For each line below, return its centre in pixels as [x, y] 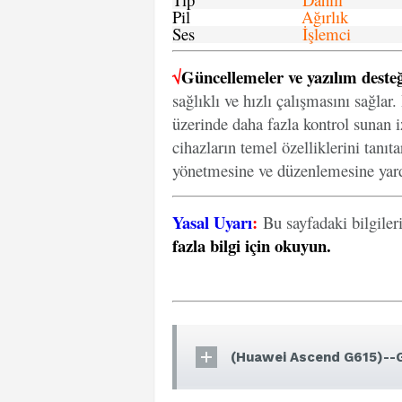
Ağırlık [325, 17]
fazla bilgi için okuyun [249, 245]
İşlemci [327, 34]
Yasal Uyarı [212, 222]
